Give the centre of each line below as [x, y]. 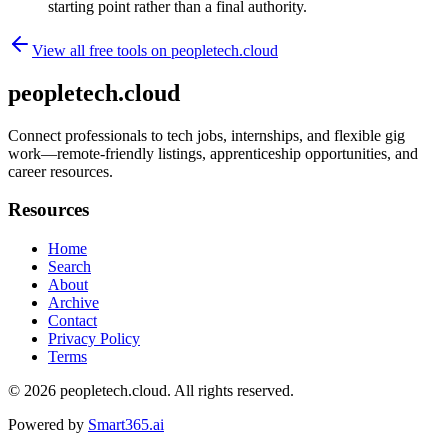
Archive [73, 303]
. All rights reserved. [230, 391]
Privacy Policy [94, 339]
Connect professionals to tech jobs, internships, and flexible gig [206, 135]
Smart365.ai [126, 425]
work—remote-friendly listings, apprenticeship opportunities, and [213, 153]
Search [69, 267]
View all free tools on [101, 50]
